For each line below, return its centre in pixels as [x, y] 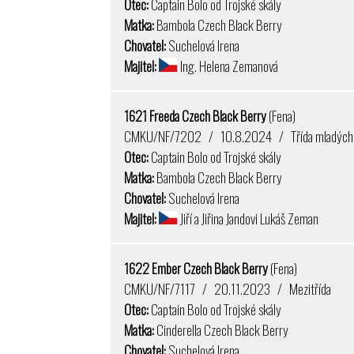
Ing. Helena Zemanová [228, 66]
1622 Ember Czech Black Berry [198, 268]
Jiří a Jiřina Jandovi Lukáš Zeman [248, 218]
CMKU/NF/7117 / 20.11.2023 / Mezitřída [228, 289]
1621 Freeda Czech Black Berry [197, 116]
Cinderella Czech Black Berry [222, 330]
